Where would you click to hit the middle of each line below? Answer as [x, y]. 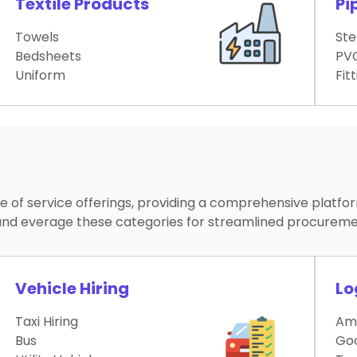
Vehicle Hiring [73, 289]
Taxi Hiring [47, 322]
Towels [37, 37]
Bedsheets [49, 57]
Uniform [41, 76]
